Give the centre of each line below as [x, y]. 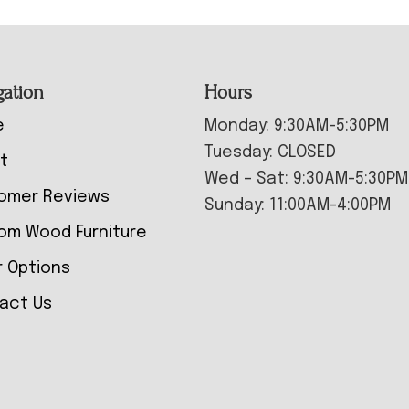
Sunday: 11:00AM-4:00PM [298, 206]
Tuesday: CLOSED [270, 153]
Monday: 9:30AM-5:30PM [297, 126]
